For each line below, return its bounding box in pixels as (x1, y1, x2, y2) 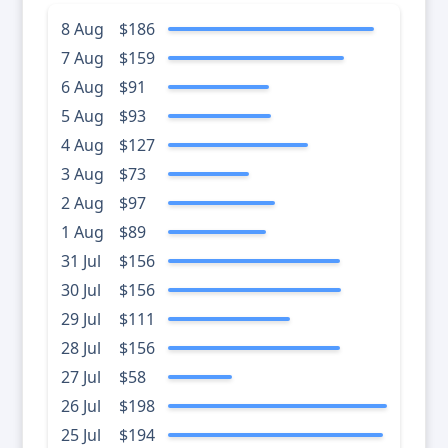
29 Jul (61, 308, 101, 331)
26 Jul (61, 395, 101, 418)
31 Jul (61, 250, 101, 273)
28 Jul (61, 337, 101, 360)
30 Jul (61, 279, 101, 302)
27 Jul (61, 366, 101, 389)
